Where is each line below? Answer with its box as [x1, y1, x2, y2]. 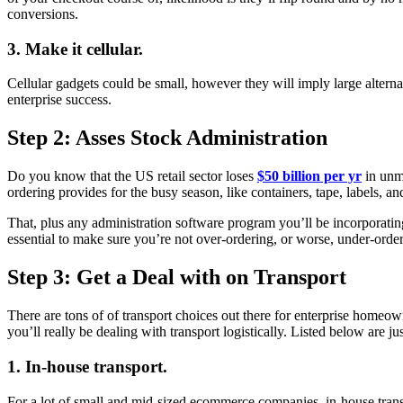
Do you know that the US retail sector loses [7, 168, 257, 184]
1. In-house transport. [7, 356, 167, 376]
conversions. [7, 6, 78, 22]
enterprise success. [7, 92, 115, 108]
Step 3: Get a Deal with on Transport [7, 265, 346, 290]
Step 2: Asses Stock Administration [7, 126, 327, 150]
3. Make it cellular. [7, 39, 143, 58]
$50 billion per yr [257, 168, 362, 184]
